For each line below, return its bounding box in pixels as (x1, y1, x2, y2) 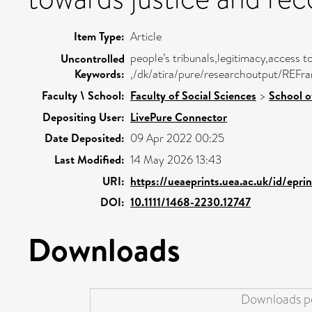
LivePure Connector (130, 109, 227, 125)
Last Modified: (54, 151, 125, 167)
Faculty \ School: (42, 87, 125, 103)
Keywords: (75, 65, 125, 81)
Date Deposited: (45, 130, 125, 146)
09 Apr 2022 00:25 (130, 130, 224, 146)
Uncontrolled (61, 50, 125, 66)
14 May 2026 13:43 (130, 151, 221, 168)
